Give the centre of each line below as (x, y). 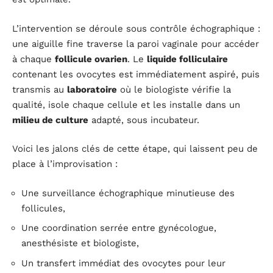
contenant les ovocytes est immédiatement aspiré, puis (136, 74)
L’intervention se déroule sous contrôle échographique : (136, 28)
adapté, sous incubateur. (144, 120)
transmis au (40, 89)
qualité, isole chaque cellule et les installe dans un (126, 105)
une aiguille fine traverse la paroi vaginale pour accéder (136, 44)
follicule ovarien (91, 59)
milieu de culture (50, 120)
